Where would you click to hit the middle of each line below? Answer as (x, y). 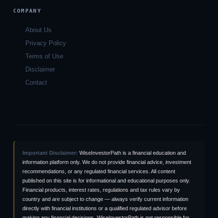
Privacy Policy (46, 43)
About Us (39, 30)
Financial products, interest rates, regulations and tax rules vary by (101, 190)
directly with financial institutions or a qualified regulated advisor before (104, 208)
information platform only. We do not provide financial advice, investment (107, 162)
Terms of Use (45, 56)
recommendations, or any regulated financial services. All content (99, 171)
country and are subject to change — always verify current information (105, 199)
